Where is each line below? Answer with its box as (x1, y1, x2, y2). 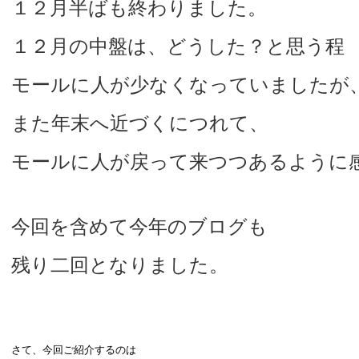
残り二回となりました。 (11, 254, 228, 276)
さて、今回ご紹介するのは (11, 344, 136, 357)
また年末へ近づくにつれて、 (11, 112, 268, 135)
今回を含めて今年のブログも (11, 216, 268, 238)
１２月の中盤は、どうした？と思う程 (11, 35, 345, 58)
